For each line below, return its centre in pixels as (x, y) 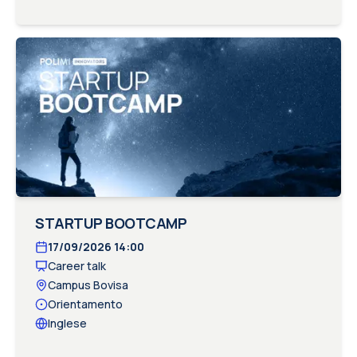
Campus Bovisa (88, 285)
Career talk (77, 266)
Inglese (67, 323)
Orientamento (85, 304)
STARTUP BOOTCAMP (111, 223)
